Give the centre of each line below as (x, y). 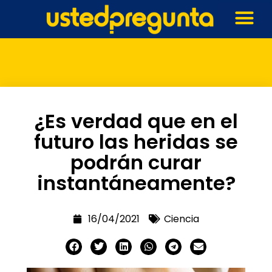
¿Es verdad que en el (136, 121)
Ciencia (182, 219)
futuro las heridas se (136, 141)
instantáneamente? (136, 183)
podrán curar (136, 162)
